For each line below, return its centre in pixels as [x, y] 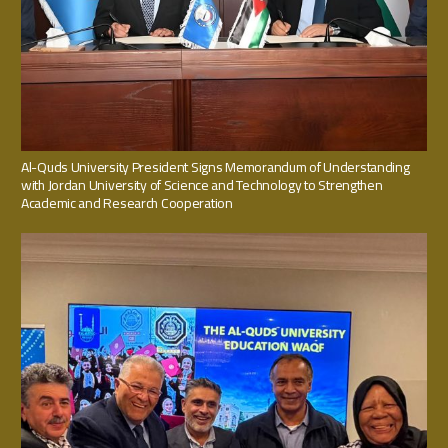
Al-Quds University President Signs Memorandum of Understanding [215, 167]
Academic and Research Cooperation [127, 203]
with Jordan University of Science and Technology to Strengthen [202, 185]
